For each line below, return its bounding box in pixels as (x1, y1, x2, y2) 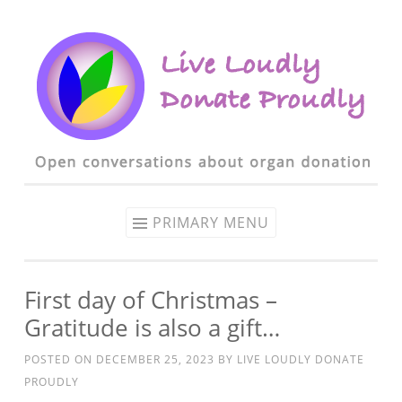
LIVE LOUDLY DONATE (237, 352, 364, 367)
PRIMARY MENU (153, 213, 269, 232)
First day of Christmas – (24, 284, 277, 316)
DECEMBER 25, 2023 (96, 352, 214, 367)
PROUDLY (24, 374, 79, 389)
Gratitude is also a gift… (24, 311, 280, 344)
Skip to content (24, 27, 115, 45)
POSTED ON (24, 352, 96, 367)
